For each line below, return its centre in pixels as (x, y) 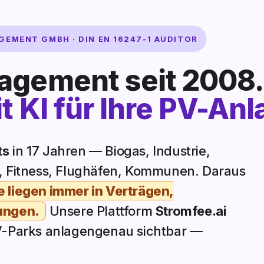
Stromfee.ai (191, 211)
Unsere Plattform (100, 211)
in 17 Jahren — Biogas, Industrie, (110, 151)
